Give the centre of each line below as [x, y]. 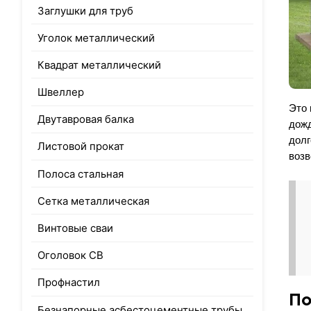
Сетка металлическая [94, 201]
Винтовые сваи [76, 228]
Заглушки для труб [86, 10]
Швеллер [61, 92]
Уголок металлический [96, 37]
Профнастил [69, 283]
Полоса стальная [81, 174]
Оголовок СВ [71, 255]
